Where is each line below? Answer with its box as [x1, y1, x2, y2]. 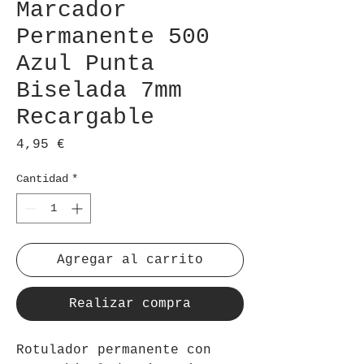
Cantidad [16, 171, 68, 185]
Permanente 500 [16, 24, 210, 50]
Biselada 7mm [16, 77, 182, 103]
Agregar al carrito [57, 252, 203, 267]
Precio [64, 136, 113, 151]
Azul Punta [16, 50, 154, 76]
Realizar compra [69, 296, 191, 311]
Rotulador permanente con [16, 342, 211, 357]
